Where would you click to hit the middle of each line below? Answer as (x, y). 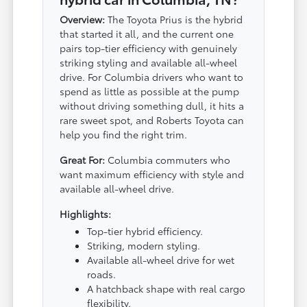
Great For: (83, 159)
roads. (102, 274)
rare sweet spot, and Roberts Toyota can (152, 120)
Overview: (83, 19)
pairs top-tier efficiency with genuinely (149, 48)
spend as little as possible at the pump (150, 91)
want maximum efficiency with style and (152, 174)
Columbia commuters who (168, 159)
